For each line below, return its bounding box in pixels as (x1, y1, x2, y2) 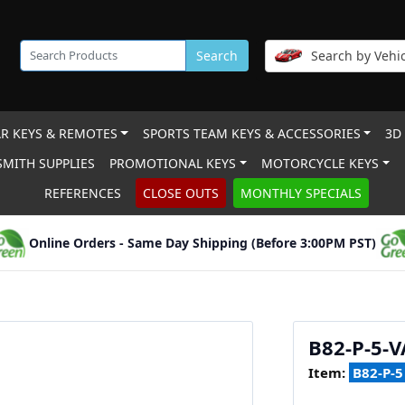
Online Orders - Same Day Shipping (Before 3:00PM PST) (29, 234, 376, 251)
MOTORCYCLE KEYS (261, 155, 380, 172)
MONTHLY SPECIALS (240, 184, 362, 202)
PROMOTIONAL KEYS (109, 155, 237, 172)
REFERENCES (43, 184, 121, 202)
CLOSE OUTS (142, 184, 219, 202)
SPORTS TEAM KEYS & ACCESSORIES (142, 125, 361, 142)
